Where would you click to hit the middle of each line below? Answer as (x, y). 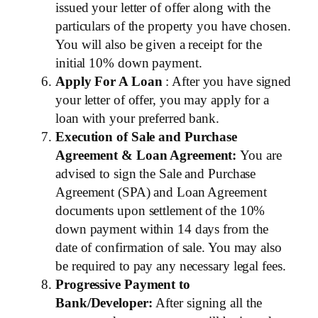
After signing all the (207, 302)
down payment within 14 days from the (162, 229)
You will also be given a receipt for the (159, 44)
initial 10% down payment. (129, 62)
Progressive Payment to (123, 284)
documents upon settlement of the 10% (160, 210)
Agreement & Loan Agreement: (146, 155)
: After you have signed (227, 81)
